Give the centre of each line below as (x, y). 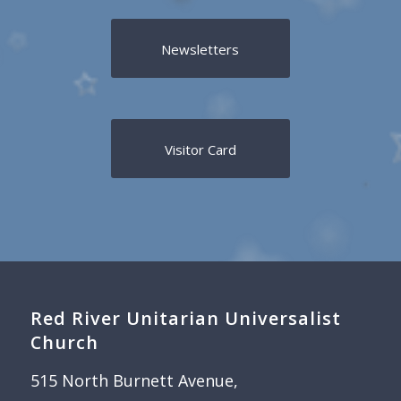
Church (64, 343)
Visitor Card (200, 150)
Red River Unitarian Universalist (185, 319)
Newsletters (200, 50)
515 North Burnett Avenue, (134, 381)
